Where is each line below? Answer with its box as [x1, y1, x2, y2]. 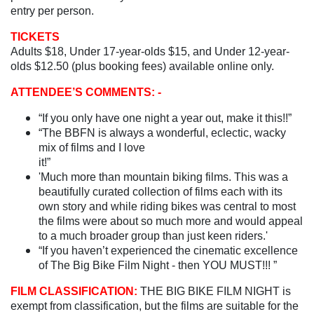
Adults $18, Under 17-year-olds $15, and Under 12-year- [11, 46, 289, 58]
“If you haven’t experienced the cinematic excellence [39, 245, 298, 257]
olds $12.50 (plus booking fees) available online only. [11, 60, 277, 73]
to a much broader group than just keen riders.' [39, 230, 268, 243]
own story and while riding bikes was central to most [39, 200, 296, 213]
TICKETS [11, 31, 60, 43]
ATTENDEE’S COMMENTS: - [11, 86, 161, 99]
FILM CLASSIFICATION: [11, 285, 137, 298]
